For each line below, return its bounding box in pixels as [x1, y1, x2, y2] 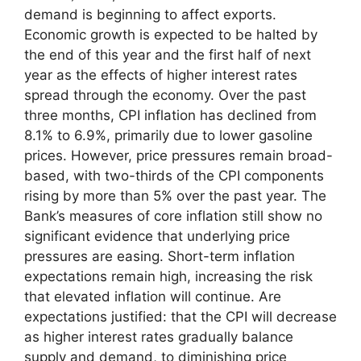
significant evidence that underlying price [24, 228, 290, 244]
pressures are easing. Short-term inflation [24, 248, 295, 264]
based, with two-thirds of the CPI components [24, 168, 324, 184]
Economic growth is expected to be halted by [24, 27, 317, 43]
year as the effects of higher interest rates [24, 67, 297, 83]
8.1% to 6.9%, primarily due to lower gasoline [24, 127, 313, 143]
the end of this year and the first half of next [24, 47, 311, 63]
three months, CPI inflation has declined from [24, 107, 317, 123]
